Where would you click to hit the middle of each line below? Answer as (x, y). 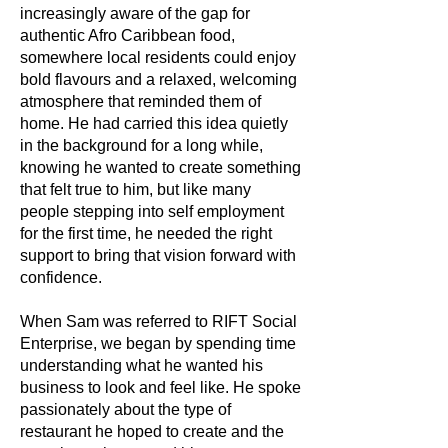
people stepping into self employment (152, 211)
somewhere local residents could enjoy (158, 57)
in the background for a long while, (141, 145)
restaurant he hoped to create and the (152, 431)
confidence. (61, 277)
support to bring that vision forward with (158, 255)
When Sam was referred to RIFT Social (158, 321)
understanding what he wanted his (141, 365)
